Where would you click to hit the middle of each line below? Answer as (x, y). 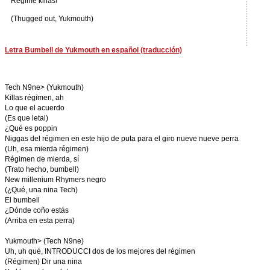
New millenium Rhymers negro (55, 180)
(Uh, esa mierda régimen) (47, 149)
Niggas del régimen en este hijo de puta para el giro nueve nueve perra (122, 139)
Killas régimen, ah (34, 98)
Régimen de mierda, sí (42, 159)
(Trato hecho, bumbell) (42, 169)
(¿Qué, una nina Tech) (41, 190)
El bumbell (22, 200)
